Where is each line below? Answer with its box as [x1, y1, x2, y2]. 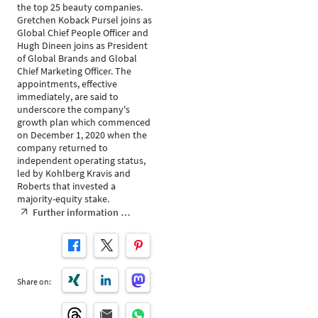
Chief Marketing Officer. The [17, 65, 131, 77]
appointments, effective [17, 77, 117, 90]
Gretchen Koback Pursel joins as [17, 13, 152, 26]
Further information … [32, 206, 130, 219]
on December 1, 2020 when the [17, 128, 147, 141]
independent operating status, [17, 154, 146, 167]
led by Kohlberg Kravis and [17, 167, 131, 180]
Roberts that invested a [17, 180, 116, 192]
